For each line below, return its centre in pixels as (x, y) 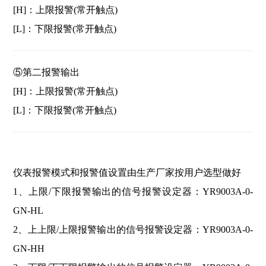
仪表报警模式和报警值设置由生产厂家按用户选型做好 (127, 172)
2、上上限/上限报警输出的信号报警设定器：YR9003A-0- (133, 229)
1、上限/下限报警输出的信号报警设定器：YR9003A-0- (133, 191)
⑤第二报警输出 (47, 72)
